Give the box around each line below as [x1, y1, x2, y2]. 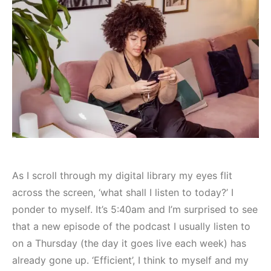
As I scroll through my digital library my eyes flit [12, 169, 232, 181]
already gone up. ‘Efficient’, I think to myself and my [12, 253, 249, 266]
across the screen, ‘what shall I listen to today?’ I [12, 186, 233, 198]
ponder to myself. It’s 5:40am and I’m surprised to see [12, 203, 258, 215]
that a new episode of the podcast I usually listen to [12, 220, 250, 232]
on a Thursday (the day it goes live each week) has [12, 237, 246, 249]
